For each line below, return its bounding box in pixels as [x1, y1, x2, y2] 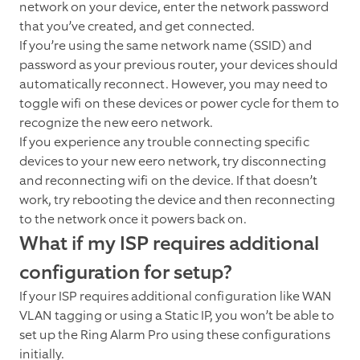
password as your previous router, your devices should [19, 56, 337, 74]
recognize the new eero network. [19, 114, 213, 132]
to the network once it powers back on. [19, 211, 247, 228]
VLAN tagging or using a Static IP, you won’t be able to [19, 307, 334, 325]
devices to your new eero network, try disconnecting [19, 153, 326, 170]
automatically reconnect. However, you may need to [19, 76, 328, 93]
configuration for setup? [19, 260, 232, 286]
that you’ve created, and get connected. [19, 18, 255, 35]
